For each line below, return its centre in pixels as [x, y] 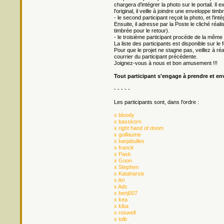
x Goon [123, 160]
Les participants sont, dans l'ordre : [156, 102]
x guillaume [127, 134]
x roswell [125, 212]
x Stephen [126, 167]
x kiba [121, 206]
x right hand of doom [139, 128]
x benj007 [126, 193]
